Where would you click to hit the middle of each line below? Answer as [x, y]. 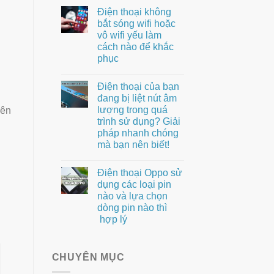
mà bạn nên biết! [134, 144]
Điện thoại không [134, 12]
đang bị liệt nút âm [137, 98]
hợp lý [112, 219]
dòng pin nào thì [132, 207]
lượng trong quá [132, 109]
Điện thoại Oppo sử [139, 172]
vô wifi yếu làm [129, 35]
